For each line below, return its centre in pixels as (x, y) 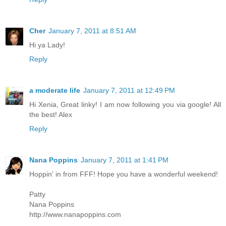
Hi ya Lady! (47, 45)
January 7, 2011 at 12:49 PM (129, 91)
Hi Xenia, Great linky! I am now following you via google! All (125, 105)
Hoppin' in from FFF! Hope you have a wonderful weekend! (124, 174)
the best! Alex (51, 115)
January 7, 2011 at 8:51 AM (92, 31)
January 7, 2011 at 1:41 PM (125, 160)
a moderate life (55, 91)
